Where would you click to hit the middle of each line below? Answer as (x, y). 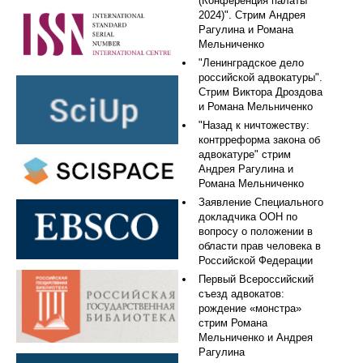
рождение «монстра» (250, 308)
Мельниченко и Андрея (256, 337)
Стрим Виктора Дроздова (261, 92)
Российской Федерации (256, 261)
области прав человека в (260, 246)
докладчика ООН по (248, 217)
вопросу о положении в (256, 231)
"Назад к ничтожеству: (254, 125)
